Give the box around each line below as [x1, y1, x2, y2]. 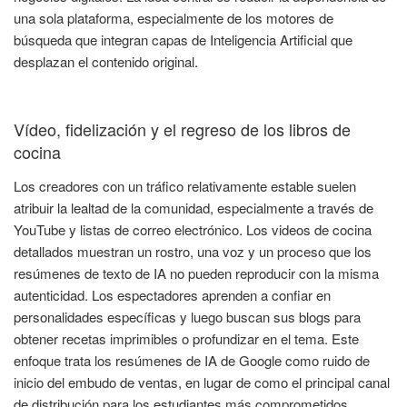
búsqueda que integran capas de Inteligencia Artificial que [14, 30, 352, 50]
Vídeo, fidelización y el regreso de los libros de [14, 116, 351, 141]
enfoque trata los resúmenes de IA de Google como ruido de [14, 351, 370, 371]
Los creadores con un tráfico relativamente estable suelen [14, 176, 356, 196]
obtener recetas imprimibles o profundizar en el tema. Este [14, 329, 359, 349]
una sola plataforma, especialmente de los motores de [14, 8, 333, 28]
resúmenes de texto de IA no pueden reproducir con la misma [14, 263, 379, 283]
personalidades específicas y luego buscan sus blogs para [14, 307, 361, 327]
